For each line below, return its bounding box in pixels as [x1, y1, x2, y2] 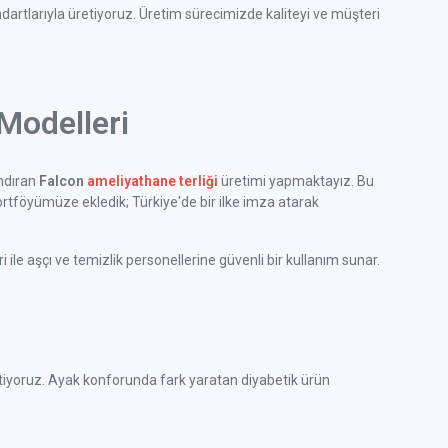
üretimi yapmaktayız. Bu [218, 173, 374, 190]
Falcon [39, 173, 87, 190]
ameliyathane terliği [87, 173, 218, 190]
